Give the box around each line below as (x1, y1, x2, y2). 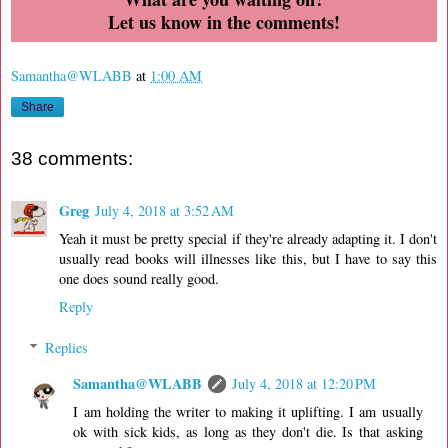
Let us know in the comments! (108, 8, 340, 35)
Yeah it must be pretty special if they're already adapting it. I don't (59, 228, 437, 248)
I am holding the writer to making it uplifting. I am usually (73, 402, 423, 422)
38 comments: (11, 148, 133, 170)
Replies (45, 338, 89, 358)
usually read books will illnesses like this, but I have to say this (59, 248, 437, 268)
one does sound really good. (59, 268, 219, 288)
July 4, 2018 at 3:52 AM (95, 200, 234, 220)
